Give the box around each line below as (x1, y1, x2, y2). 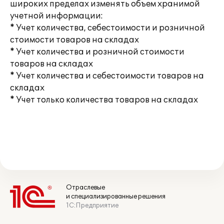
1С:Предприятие (66, 201, 118, 209)
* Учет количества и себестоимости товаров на (10, 71, 204, 81)
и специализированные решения (66, 192, 165, 200)
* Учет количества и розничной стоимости (10, 47, 184, 57)
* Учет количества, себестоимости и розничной (10, 23, 205, 33)
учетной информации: (10, 11, 103, 21)
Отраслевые (66, 183, 105, 191)
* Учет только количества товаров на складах (10, 95, 198, 105)
